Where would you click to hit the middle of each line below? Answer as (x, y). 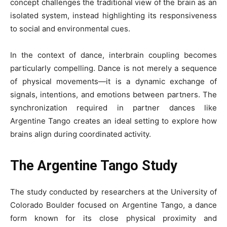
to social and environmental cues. (70, 29)
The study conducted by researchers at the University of (113, 192)
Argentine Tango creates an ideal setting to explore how (113, 121)
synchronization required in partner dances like (113, 108)
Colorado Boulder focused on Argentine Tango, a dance (113, 205)
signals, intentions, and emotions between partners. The (113, 94)
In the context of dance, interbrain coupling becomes (113, 55)
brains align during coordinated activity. (81, 134)
